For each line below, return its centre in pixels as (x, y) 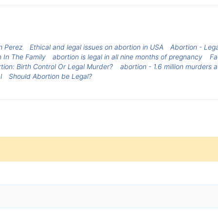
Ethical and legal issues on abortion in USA (96, 47)
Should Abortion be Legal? (51, 76)
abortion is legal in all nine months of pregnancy (128, 56)
